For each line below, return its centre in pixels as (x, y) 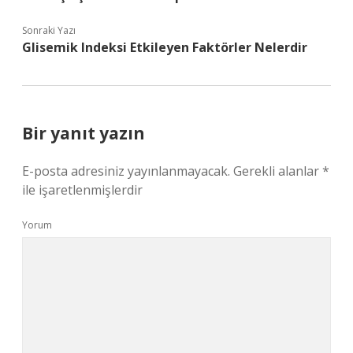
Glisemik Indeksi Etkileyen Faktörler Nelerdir (165, 47)
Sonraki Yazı (49, 30)
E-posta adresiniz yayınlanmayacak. (126, 171)
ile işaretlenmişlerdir (82, 190)
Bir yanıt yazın (84, 133)
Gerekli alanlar (278, 171)
